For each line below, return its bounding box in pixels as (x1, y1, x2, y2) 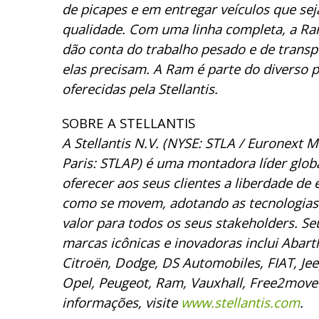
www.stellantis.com (181, 293, 300, 311)
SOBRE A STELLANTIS (62, 113, 199, 132)
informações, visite (62, 293, 181, 311)
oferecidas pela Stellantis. (62, 79, 221, 98)
